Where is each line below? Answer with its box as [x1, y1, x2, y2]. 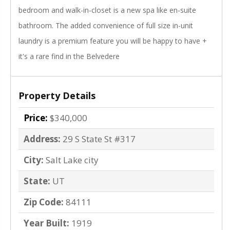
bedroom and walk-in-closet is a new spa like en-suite [18, 5, 196, 15]
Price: [24, 112, 48, 124]
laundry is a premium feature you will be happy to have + [18, 36, 207, 46]
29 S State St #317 [63, 133, 136, 145]
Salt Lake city [46, 154, 99, 166]
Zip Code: [24, 196, 64, 208]
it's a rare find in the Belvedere [18, 51, 120, 62]
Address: [24, 133, 61, 145]
